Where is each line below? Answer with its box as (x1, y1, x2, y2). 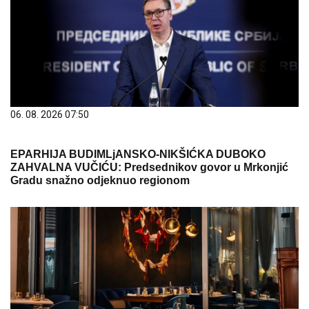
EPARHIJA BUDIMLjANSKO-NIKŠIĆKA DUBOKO (10, 148, 266, 160)
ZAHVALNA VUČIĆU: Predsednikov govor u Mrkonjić (10, 161, 288, 173)
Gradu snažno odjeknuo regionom (10, 175, 190, 186)
